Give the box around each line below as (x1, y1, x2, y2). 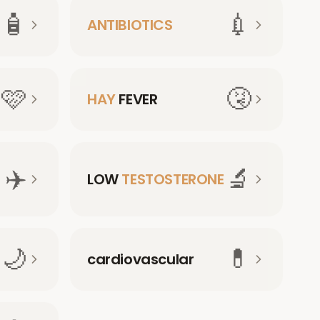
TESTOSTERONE (121, 169, 224, 189)
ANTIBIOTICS (87, 15, 173, 35)
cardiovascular (87, 249, 194, 269)
